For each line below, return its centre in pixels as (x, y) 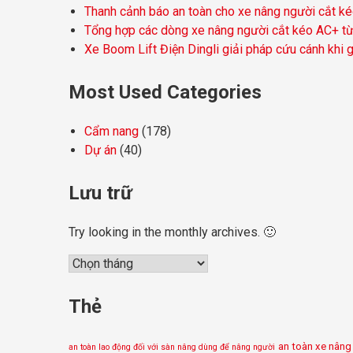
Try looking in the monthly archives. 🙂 (172, 232)
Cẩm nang (111, 132)
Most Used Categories (165, 93)
